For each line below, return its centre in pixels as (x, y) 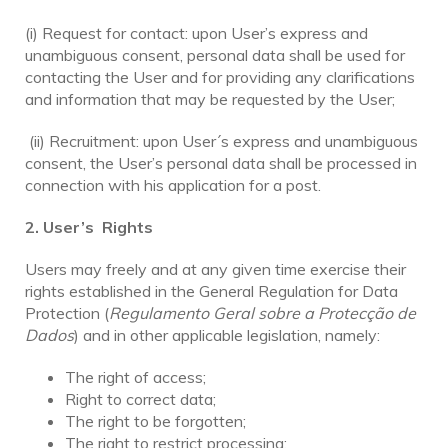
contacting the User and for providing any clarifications (220, 76)
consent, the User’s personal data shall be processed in (221, 162)
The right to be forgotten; (155, 420)
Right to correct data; (140, 398)
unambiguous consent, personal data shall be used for (215, 54)
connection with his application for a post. (173, 184)
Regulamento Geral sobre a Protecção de (262, 312)
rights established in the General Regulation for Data (211, 290)
